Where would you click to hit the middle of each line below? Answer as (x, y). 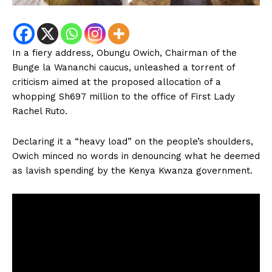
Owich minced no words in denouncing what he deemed (136, 156)
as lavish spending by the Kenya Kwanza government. (132, 170)
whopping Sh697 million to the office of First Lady (124, 96)
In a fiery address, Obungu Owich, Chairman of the (124, 53)
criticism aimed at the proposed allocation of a (117, 82)
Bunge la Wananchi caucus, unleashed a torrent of (124, 67)
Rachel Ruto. (40, 111)
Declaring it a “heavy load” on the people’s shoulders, (133, 141)
